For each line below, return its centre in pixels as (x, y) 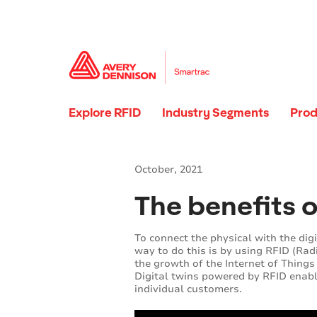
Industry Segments (215, 112)
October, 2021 (169, 169)
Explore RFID (105, 112)
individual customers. (189, 289)
